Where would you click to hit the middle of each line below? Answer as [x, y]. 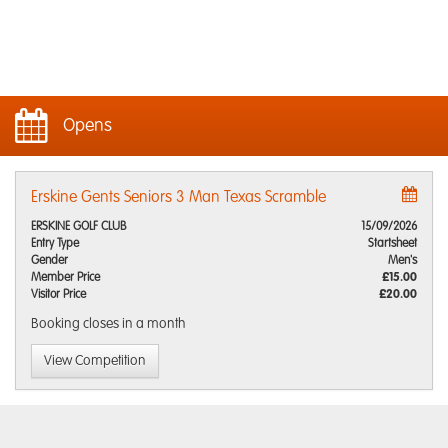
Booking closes [76, 324]
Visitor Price [58, 295]
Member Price [65, 278]
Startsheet [392, 244]
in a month [154, 324]
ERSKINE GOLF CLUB [78, 227]
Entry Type [55, 244]
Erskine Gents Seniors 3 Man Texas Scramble [178, 198]
